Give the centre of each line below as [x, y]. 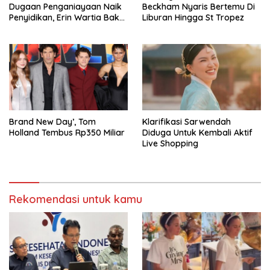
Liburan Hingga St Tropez [193, 17]
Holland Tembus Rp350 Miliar [67, 133]
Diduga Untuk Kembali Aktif [197, 133]
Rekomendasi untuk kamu [76, 199]
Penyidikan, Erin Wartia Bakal [68, 17]
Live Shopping [170, 144]
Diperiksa [28, 28]
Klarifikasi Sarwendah [187, 122]
